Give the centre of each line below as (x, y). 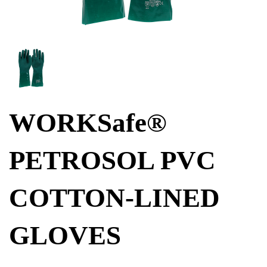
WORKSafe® (88, 123)
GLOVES (65, 235)
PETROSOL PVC (112, 160)
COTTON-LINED (114, 198)
